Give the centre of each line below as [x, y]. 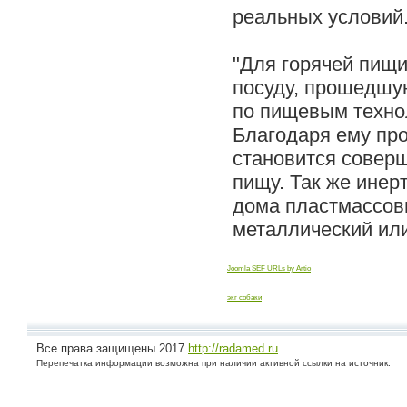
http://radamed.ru [233, 348]
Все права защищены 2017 [112, 348]
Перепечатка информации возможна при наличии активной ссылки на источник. [213, 363]
